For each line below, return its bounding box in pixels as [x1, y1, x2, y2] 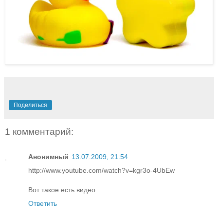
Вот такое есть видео [28, 185, 95, 194]
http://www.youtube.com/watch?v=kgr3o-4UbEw [28, 166, 175, 174]
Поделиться [14, 102, 47, 109]
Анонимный [28, 152, 69, 161]
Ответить [28, 199, 57, 207]
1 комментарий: [5, 126, 73, 137]
